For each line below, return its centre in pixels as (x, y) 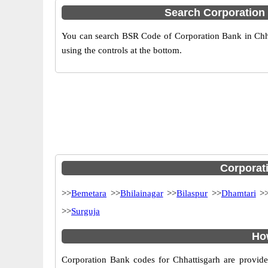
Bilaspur (192, 193)
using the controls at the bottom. (122, 50)
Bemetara (89, 193)
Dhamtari (238, 193)
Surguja (86, 211)
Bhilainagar (141, 193)
